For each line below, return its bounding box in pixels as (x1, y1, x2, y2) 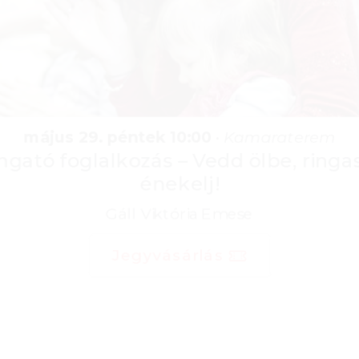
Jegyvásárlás (123, 220, 217, 236)
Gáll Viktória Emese (118, 186, 241, 202)
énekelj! (146, 159, 213, 179)
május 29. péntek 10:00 (49, 122, 207, 138)
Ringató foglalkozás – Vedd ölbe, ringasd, (10, 139, 349, 159)
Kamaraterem (216, 122, 310, 138)
